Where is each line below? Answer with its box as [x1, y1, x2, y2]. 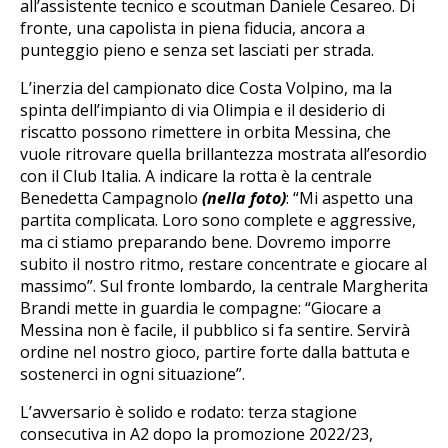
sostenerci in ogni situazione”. [20, 363, 245, 386]
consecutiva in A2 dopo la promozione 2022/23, [20, 423, 373, 446]
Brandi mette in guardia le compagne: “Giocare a [20, 297, 381, 320]
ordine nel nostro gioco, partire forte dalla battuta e [20, 341, 410, 364]
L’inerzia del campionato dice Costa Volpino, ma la [20, 77, 392, 100]
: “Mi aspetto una [286, 187, 413, 210]
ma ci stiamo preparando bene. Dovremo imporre [20, 231, 391, 254]
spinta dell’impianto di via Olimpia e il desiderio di [20, 99, 385, 122]
